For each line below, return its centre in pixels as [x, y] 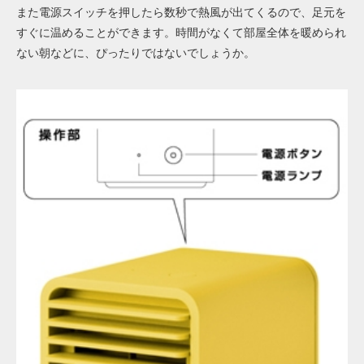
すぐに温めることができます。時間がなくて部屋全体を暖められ [181, 32]
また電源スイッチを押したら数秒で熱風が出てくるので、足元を [181, 12]
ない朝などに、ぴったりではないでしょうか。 [136, 52]
